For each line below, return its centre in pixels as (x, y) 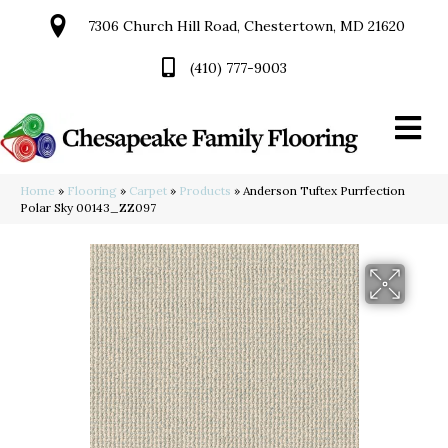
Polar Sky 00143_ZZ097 (88, 208)
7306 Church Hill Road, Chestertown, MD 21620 (246, 26)
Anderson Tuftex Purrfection (324, 191)
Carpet (148, 191)
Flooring (92, 191)
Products (205, 191)
